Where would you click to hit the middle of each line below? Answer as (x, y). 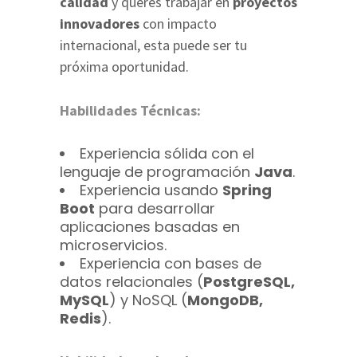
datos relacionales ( (131, 282)
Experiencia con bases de (171, 263)
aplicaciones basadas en (150, 227)
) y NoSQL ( (148, 300)
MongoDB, (225, 300)
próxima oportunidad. (124, 67)
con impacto (178, 24)
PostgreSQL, (249, 282)
